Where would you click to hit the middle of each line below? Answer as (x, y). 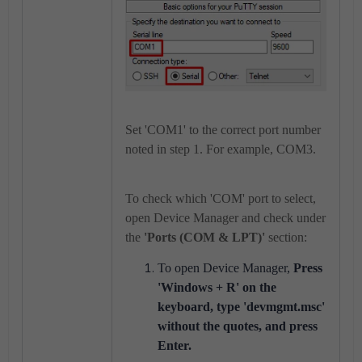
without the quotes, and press (238, 326)
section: (286, 237)
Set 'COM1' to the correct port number (223, 129)
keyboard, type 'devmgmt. (229, 306)
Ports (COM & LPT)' (206, 237)
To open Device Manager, (225, 267)
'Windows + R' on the (217, 287)
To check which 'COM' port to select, (221, 198)
